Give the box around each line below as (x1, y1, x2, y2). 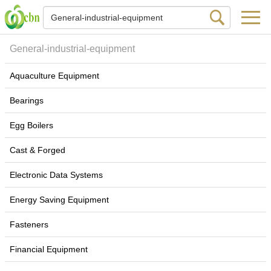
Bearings (10, 96, 44, 105)
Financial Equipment (10, 244, 88, 254)
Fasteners (10, 220, 48, 229)
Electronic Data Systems (10, 170, 103, 180)
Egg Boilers (10, 120, 53, 130)
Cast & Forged (10, 145, 65, 155)
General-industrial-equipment (10, 44, 135, 54)
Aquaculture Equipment (10, 71, 99, 80)
